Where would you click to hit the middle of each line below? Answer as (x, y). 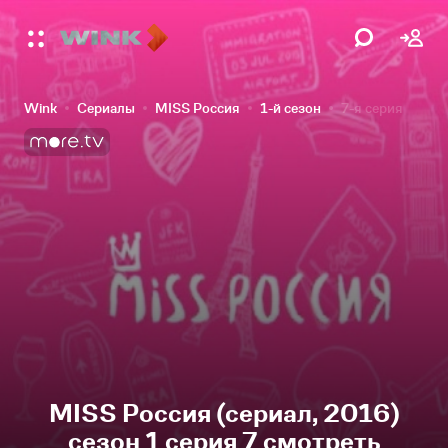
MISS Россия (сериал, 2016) (224, 413)
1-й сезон (290, 108)
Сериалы (106, 108)
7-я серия (372, 108)
